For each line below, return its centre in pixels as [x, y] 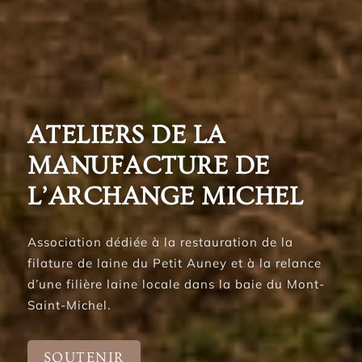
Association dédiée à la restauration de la [160, 242]
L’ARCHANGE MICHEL [165, 196]
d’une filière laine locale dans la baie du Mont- [176, 284]
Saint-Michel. [69, 305]
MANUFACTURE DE [148, 165]
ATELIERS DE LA [126, 135]
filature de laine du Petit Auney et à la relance [174, 263]
